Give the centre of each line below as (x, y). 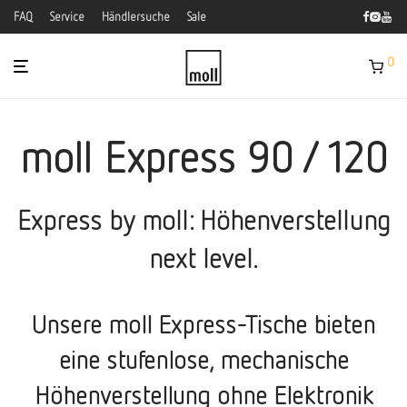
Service (67, 17)
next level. (203, 258)
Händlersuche (136, 17)
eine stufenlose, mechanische (203, 359)
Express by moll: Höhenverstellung (203, 220)
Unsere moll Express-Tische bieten (203, 324)
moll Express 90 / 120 (203, 156)
